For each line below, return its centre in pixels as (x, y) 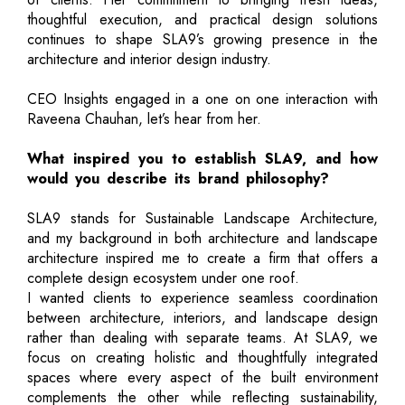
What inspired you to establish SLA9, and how (202, 158)
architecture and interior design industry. (149, 59)
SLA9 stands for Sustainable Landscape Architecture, (202, 218)
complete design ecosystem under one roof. (163, 278)
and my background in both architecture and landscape (202, 238)
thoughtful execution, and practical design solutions (202, 19)
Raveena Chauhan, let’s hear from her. (144, 118)
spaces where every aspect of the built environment (202, 377)
